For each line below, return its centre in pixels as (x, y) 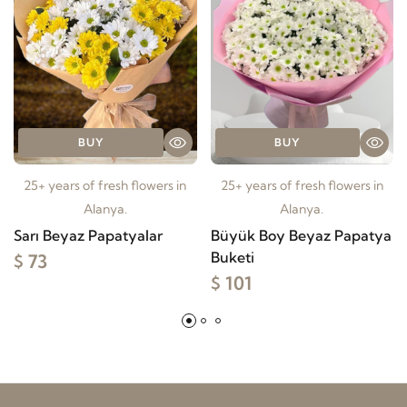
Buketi (232, 257)
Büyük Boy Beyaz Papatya (301, 235)
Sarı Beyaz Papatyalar (88, 235)
